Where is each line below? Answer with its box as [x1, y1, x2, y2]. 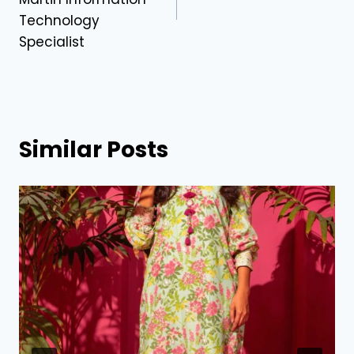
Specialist [19, 32, 85, 52]
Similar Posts [19, 134, 168, 166]
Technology [19, 11, 100, 31]
